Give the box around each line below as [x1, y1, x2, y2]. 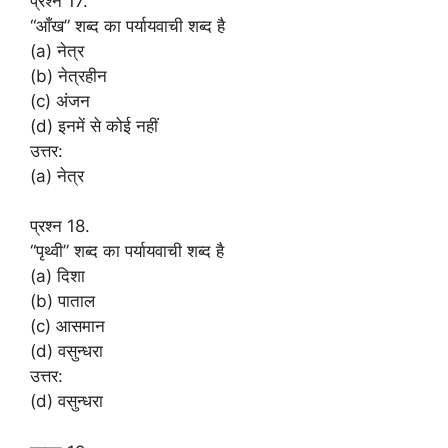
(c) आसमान [30, 316, 105, 336]
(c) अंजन [30, 90, 90, 111]
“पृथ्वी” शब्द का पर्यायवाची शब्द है [30, 241, 224, 261]
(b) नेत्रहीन [30, 65, 107, 86]
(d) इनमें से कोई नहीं [30, 115, 158, 136]
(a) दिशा [30, 266, 85, 286]
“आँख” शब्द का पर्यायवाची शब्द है [30, 15, 225, 36]
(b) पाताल [30, 291, 95, 311]
